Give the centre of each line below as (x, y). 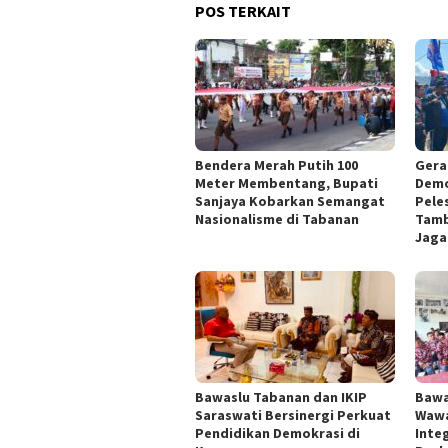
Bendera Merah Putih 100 (276, 165)
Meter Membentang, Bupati (286, 183)
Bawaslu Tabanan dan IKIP (281, 397)
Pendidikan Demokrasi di (277, 433)
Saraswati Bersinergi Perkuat (293, 415)
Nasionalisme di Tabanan (277, 219)
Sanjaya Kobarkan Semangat (290, 201)
